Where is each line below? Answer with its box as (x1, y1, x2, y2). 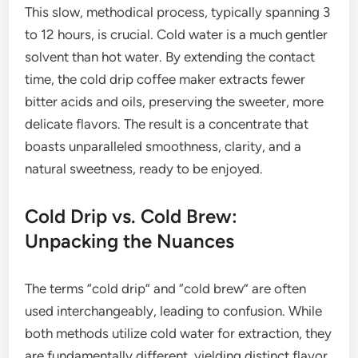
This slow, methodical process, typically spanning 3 (25, 4, 331, 21)
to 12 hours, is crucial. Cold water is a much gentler (25, 26, 328, 43)
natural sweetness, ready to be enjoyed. (25, 161, 264, 177)
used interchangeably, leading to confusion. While (25, 303, 323, 320)
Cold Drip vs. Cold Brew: (25, 205, 238, 229)
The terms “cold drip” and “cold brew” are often (25, 280, 307, 297)
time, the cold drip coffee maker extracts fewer (25, 71, 306, 88)
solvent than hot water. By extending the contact (25, 49, 316, 66)
